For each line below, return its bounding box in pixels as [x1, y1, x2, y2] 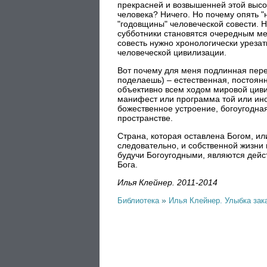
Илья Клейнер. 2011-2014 [117, 178, 218, 187]
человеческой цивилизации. [117, 48, 226, 57]
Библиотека [117, 196, 159, 205]
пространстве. [117, 113, 173, 123]
